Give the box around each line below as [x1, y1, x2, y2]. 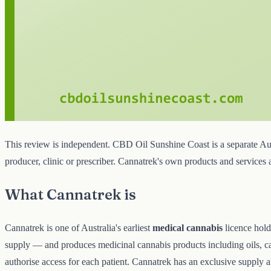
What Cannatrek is [5, 185, 136, 203]
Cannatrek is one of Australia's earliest [5, 222, 152, 233]
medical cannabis [152, 222, 223, 233]
